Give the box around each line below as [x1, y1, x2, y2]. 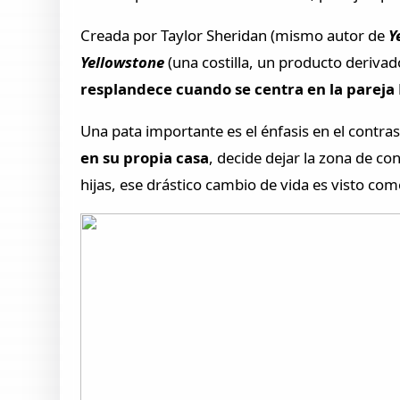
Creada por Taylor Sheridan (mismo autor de [80, 25, 389, 46]
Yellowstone [80, 52, 165, 73]
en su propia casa [80, 146, 210, 168]
